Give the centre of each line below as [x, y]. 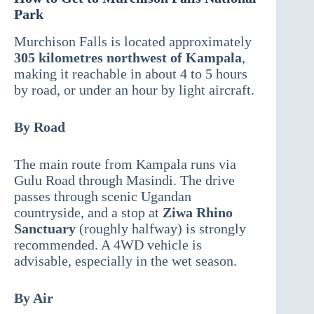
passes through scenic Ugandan [103, 197]
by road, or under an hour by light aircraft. [134, 90]
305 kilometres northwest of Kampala [128, 58]
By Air [34, 298]
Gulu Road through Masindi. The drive [124, 180]
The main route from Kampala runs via [125, 164]
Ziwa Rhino [198, 213]
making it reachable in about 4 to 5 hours [131, 74]
